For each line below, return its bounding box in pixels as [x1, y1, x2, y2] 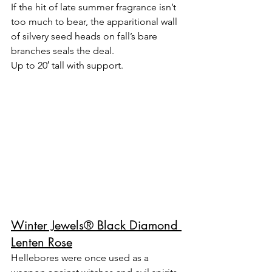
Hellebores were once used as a [11, 251, 151, 263]
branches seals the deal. [11, 44, 114, 56]
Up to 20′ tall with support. [11, 59, 123, 71]
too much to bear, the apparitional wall [11, 15, 180, 27]
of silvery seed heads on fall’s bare [11, 30, 160, 42]
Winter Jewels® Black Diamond [11, 217, 182, 233]
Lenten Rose [11, 234, 72, 250]
